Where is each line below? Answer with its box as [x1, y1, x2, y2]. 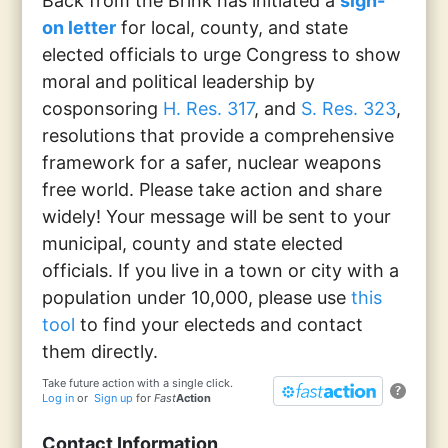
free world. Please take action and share [42, 179, 383, 200]
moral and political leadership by [42, 71, 316, 92]
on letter [42, 17, 117, 38]
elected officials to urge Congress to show [42, 44, 402, 65]
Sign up [94, 391, 134, 405]
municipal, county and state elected [42, 233, 344, 254]
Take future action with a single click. [42, 376, 234, 390]
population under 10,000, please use [42, 287, 352, 308]
